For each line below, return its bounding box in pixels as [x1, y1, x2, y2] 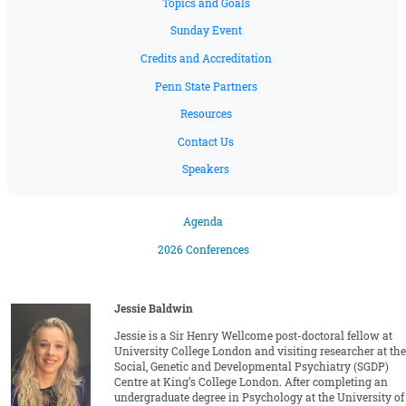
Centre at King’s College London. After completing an [113, 375, 388, 390]
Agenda [183, 215, 223, 229]
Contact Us [178, 134, 234, 149]
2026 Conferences [157, 242, 249, 256]
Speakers [182, 162, 229, 177]
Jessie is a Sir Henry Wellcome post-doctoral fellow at [113, 329, 392, 343]
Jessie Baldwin [113, 301, 193, 315]
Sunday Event [169, 24, 242, 38]
